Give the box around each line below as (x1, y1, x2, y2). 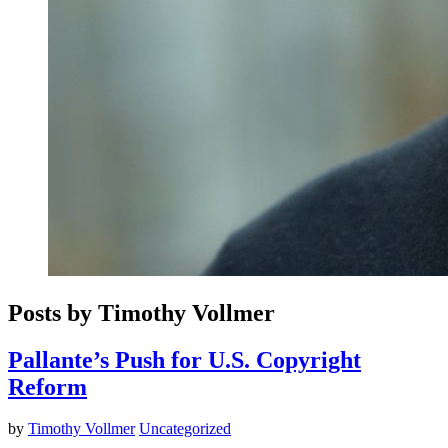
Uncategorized (139, 420, 231, 438)
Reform (8, 373, 87, 400)
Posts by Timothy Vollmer (8, 299, 275, 326)
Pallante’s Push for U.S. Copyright (8, 346, 361, 373)
